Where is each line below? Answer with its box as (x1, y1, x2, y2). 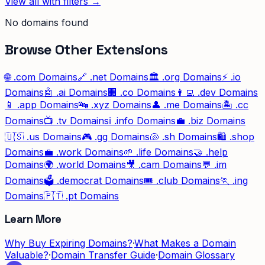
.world (56, 158, 84, 170)
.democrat (57, 174, 102, 186)
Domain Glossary (158, 249, 235, 261)
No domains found (5, 16, 88, 28)
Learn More (5, 212, 62, 227)
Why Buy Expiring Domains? (5, 237, 132, 249)
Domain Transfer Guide (51, 249, 156, 261)
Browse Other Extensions (5, 40, 168, 59)
